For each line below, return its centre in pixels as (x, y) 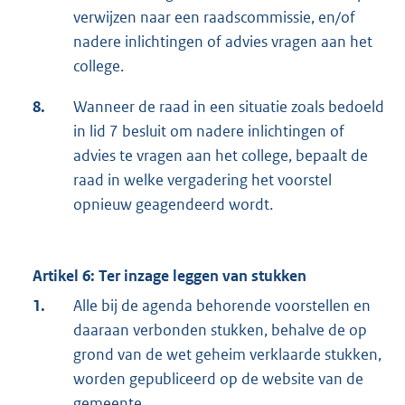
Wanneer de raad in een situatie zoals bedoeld (229, 107)
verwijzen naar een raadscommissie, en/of (214, 18)
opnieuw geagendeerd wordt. (173, 205)
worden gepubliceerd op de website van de (218, 379)
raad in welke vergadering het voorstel (202, 180)
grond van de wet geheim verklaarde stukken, (227, 355)
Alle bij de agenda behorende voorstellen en (222, 306)
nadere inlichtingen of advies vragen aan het (223, 42)
